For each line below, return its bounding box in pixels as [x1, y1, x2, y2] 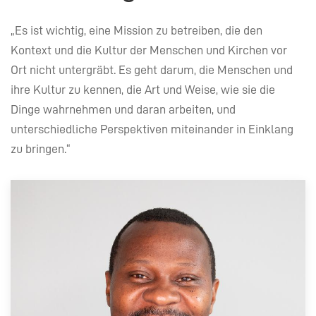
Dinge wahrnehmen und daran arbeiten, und [11, 102, 236, 116]
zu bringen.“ [11, 142, 71, 155]
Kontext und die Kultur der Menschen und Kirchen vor [11, 43, 287, 56]
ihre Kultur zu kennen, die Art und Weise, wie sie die [11, 83, 275, 96]
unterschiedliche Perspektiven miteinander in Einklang [11, 122, 293, 135]
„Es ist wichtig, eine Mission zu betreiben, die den [11, 23, 262, 37]
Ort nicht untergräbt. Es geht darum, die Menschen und [11, 63, 293, 76]
